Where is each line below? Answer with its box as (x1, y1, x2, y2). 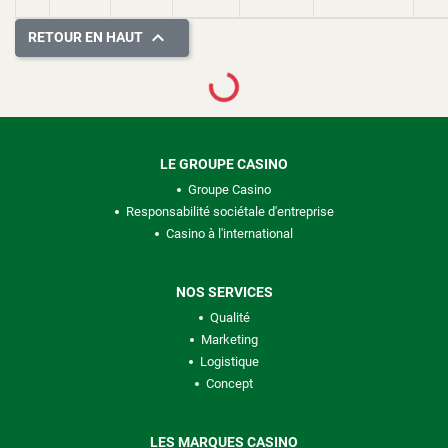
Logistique (200, 354, 259, 369)
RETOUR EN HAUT (28, 28, 146, 45)
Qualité (209, 310, 250, 325)
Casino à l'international (166, 226, 293, 241)
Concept (206, 376, 253, 391)
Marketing (201, 332, 258, 347)
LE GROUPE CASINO (160, 156, 288, 172)
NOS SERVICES (175, 284, 273, 300)
